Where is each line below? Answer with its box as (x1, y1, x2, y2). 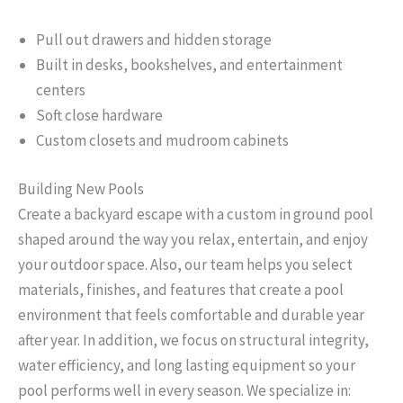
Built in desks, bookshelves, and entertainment (36, 55, 343, 76)
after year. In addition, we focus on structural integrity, (18, 329, 369, 350)
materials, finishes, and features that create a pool (18, 279, 344, 300)
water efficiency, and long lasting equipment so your (18, 354, 355, 375)
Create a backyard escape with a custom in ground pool (18, 203, 373, 224)
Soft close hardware (36, 105, 163, 126)
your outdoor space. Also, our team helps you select (18, 254, 353, 274)
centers (36, 80, 85, 101)
